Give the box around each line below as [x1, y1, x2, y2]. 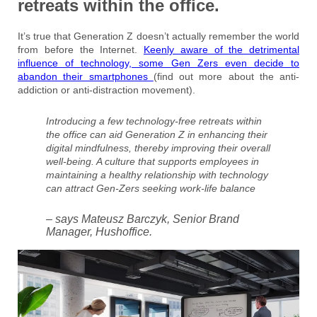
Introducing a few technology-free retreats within [46, 115, 262, 127]
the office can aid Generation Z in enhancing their [46, 128, 267, 140]
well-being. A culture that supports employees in [46, 155, 259, 167]
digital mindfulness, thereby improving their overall [46, 142, 270, 154]
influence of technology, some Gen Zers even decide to [18, 57, 299, 69]
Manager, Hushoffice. [46, 225, 152, 238]
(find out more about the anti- [153, 70, 299, 82]
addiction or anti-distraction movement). [18, 83, 195, 96]
